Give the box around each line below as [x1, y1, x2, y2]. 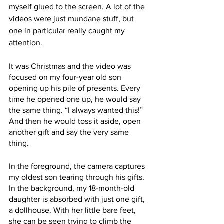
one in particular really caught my [9, 26, 127, 35]
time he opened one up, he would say [9, 95, 143, 103]
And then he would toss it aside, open [9, 117, 143, 125]
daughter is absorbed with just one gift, [9, 195, 147, 203]
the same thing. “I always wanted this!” [9, 106, 145, 114]
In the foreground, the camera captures [9, 162, 147, 170]
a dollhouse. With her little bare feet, [9, 206, 138, 214]
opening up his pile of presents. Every [9, 84, 142, 92]
